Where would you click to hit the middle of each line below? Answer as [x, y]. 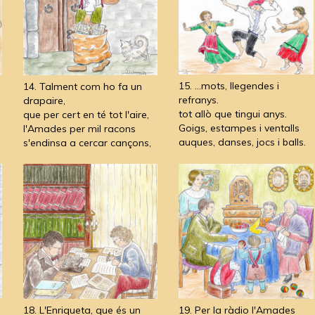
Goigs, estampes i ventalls [239, 128]
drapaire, [44, 100]
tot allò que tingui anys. [233, 114]
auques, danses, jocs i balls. [242, 142]
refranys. [199, 99]
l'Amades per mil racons [79, 128]
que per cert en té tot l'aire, [86, 114]
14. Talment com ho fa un [82, 86]
